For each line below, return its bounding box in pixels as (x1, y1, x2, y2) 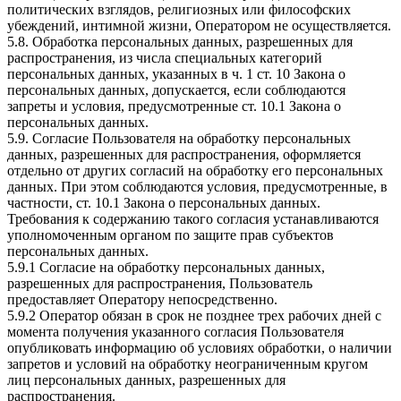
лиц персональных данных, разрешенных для (7, 372, 286, 388)
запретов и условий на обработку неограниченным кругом (7, 356, 368, 372)
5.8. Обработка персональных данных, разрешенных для (7, 34, 353, 50)
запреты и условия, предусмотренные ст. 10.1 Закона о (7, 98, 341, 115)
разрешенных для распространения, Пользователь (7, 276, 312, 292)
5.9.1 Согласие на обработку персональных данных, (7, 260, 325, 276)
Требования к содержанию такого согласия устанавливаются (7, 211, 379, 227)
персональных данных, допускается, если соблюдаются (7, 82, 346, 98)
